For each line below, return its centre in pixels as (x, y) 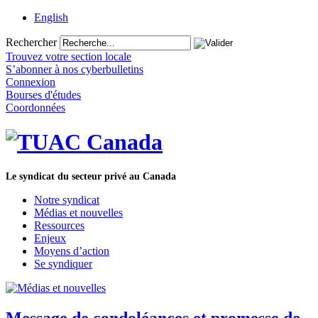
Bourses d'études (43, 95)
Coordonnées (35, 108)
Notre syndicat (67, 199)
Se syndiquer (63, 263)
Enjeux (50, 238)
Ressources (59, 225)
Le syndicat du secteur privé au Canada (91, 176)
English (51, 17)
